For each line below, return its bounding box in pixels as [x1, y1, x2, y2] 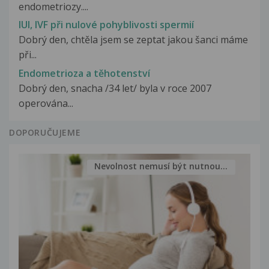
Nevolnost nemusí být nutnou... [94, 160, 228, 172]
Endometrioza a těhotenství [19, 66, 150, 80]
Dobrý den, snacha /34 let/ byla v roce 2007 [19, 81, 211, 95]
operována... [19, 96, 73, 110]
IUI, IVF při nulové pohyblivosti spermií [19, 18, 194, 32]
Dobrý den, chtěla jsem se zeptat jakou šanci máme [19, 33, 248, 47]
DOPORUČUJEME [9, 126, 81, 138]
